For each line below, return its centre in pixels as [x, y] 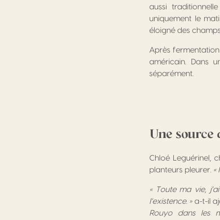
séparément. [171, 74]
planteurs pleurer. [181, 170]
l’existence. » [171, 201]
